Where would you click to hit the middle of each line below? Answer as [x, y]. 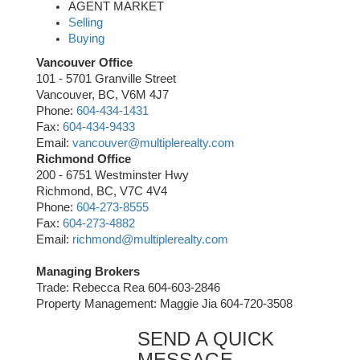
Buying [86, 38]
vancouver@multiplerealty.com [153, 143]
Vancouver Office [84, 62]
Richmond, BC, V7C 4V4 [102, 191]
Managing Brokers [88, 271]
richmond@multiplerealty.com [150, 239]
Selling [86, 22]
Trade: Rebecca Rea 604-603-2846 [128, 287]
